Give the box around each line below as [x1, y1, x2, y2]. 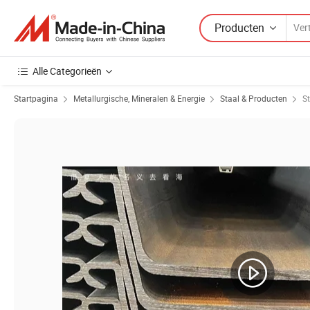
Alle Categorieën [33, 64, 102, 77]
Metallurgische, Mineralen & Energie [73, 93, 205, 104]
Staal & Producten [220, 93, 287, 104]
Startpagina [14, 93, 58, 104]
